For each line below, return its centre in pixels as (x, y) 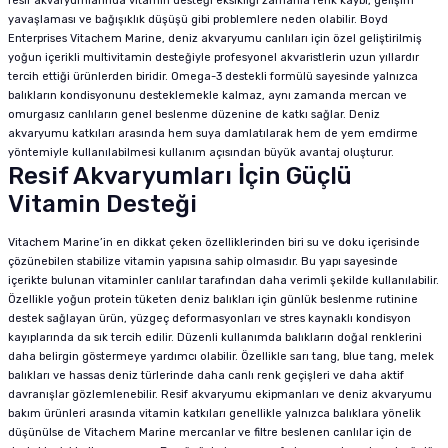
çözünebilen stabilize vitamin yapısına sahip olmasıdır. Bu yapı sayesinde (203, 261)
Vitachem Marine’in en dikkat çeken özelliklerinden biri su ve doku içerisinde (214, 242)
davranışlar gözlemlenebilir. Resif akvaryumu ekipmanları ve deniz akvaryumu (220, 394)
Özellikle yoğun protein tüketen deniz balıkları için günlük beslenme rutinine (213, 299)
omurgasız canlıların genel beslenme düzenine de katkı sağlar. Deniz (194, 114)
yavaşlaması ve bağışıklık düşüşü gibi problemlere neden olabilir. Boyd (198, 19)
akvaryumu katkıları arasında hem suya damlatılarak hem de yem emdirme (213, 133)
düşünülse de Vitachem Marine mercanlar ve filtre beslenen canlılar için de (210, 432)
